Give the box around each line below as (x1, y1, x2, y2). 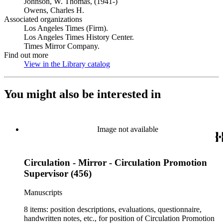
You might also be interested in (4, 87, 161, 101)
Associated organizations (4, 15, 82, 23)
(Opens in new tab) (110, 60, 170, 68)
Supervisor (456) (24, 168, 92, 179)
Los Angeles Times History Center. (24, 33, 134, 41)
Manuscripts (24, 188, 62, 197)
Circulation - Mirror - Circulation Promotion (24, 157, 207, 168)
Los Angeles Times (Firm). (24, 24, 108, 32)
